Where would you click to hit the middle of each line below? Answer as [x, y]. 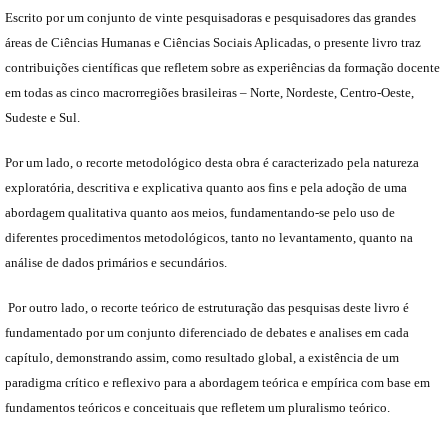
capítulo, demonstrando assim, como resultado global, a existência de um [202, 357]
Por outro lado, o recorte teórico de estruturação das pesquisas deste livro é [207, 307]
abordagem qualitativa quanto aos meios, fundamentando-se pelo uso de [200, 212]
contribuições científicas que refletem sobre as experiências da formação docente [222, 67]
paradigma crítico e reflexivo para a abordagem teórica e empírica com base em [217, 382]
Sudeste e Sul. [42, 117]
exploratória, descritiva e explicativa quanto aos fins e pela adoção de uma [206, 187]
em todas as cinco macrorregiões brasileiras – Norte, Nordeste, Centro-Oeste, [209, 92]
